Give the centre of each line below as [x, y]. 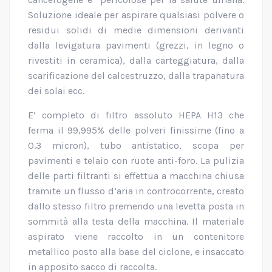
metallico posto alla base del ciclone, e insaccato [136, 251]
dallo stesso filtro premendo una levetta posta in [136, 206]
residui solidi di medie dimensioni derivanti [136, 30]
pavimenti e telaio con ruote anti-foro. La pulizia [136, 160]
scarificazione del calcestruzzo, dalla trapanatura [136, 75]
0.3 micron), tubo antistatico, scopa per [136, 145]
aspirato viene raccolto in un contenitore [136, 236]
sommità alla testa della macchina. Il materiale [136, 221]
